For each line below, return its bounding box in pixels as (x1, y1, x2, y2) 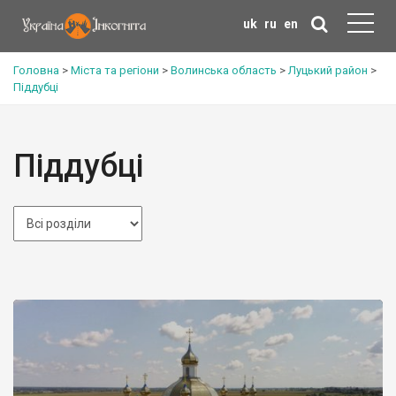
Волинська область (171, 64, 277, 77)
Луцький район (288, 64, 368, 77)
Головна (13, 64, 59, 77)
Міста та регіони (71, 64, 159, 77)
